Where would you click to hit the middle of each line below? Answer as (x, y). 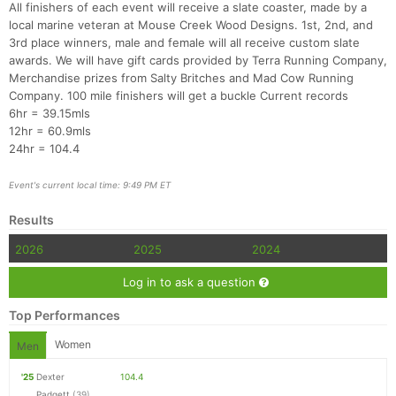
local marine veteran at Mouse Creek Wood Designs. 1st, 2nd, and (191, 25)
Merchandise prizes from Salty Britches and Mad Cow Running (181, 78)
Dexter (50, 377)
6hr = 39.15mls (49, 114)
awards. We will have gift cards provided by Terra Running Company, (198, 61)
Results (31, 220)
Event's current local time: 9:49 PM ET (90, 185)
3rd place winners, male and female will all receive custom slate (184, 43)
